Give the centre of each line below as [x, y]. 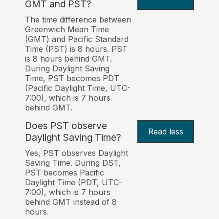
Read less [165, 132]
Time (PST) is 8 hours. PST [77, 49]
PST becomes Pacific [65, 173]
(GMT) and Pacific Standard [77, 39]
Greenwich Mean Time [67, 30]
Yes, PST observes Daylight [77, 153]
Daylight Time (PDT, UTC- [74, 183]
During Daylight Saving [67, 69]
